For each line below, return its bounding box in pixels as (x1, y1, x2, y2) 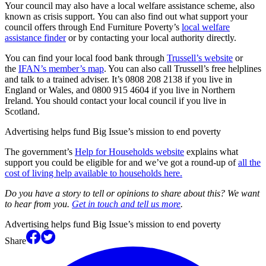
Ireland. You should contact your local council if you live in (5, 95, 226, 106)
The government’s (5, 146, 75, 157)
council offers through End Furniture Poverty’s (5, 21, 182, 32)
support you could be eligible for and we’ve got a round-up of (5, 157, 238, 167)
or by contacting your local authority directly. (66, 32, 236, 43)
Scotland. (5, 106, 40, 116)
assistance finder (5, 32, 66, 43)
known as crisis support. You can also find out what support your (5, 11, 248, 21)
